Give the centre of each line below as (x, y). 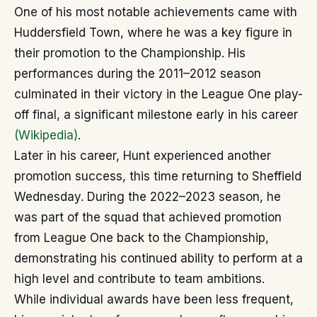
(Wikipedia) (46, 136)
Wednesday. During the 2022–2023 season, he (148, 197)
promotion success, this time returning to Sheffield (158, 177)
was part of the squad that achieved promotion (148, 218)
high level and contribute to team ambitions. (139, 279)
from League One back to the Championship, (142, 238)
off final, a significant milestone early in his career (156, 115)
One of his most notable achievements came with (156, 12)
